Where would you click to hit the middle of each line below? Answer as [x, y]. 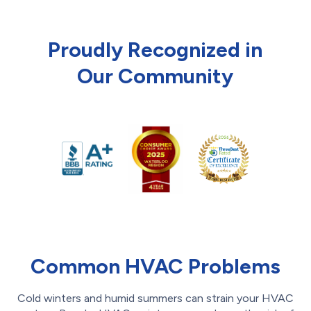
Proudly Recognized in [155, 49]
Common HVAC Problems [155, 266]
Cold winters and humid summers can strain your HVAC [155, 298]
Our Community [155, 76]
